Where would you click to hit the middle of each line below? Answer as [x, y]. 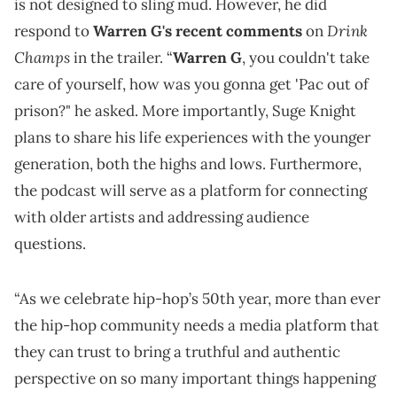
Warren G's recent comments [196, 31]
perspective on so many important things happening [195, 379]
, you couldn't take [306, 58]
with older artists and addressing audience [162, 218]
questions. [50, 244]
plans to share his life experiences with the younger [192, 138]
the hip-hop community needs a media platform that [197, 326]
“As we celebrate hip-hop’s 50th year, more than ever [197, 299]
